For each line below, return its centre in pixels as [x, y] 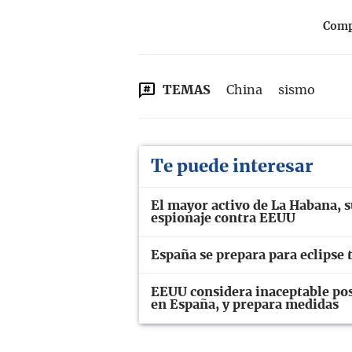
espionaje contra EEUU [223, 218]
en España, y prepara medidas [245, 304]
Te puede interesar [232, 166]
